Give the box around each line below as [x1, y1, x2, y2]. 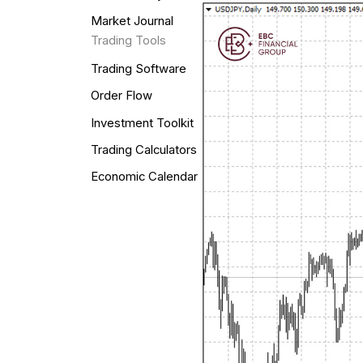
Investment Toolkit [90, 115, 194, 130]
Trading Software [90, 62, 186, 77]
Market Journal [90, 14, 173, 29]
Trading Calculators [90, 142, 197, 157]
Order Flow [90, 88, 152, 104]
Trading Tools [90, 33, 166, 49]
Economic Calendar [90, 169, 198, 185]
